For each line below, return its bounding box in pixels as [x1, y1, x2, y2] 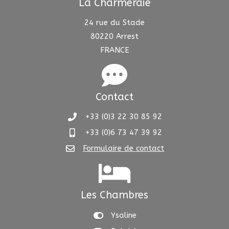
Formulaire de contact [83, 144, 165, 153]
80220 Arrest [90, 32, 139, 41]
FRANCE [100, 45, 129, 55]
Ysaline [110, 211, 136, 220]
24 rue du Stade [84, 18, 145, 27]
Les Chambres [81, 189, 148, 201]
